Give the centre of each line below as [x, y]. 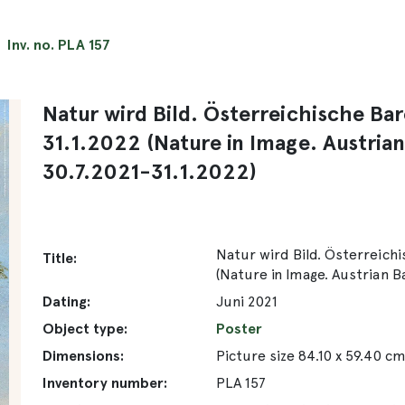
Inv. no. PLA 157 [59, 44]
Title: [60, 258]
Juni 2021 [247, 301]
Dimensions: [84, 355]
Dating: [67, 301]
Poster [240, 328]
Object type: [85, 328]
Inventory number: [105, 382]
